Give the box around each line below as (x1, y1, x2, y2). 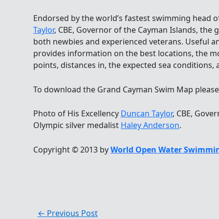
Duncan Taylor (121, 108, 173, 119)
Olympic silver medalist (33, 120, 121, 131)
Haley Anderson (121, 120, 179, 131)
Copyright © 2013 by (33, 144, 110, 155)
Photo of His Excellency (33, 108, 121, 119)
